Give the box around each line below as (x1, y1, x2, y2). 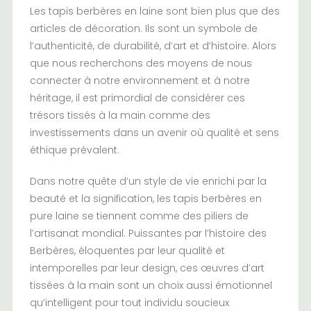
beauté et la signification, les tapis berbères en (29, 192, 262, 206)
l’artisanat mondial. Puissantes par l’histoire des (29, 226, 267, 241)
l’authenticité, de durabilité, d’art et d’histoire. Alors (29, 39, 276, 53)
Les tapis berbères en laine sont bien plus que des (29, 4, 280, 19)
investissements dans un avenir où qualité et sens (29, 126, 279, 140)
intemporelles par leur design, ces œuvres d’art (29, 261, 264, 276)
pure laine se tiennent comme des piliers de (29, 209, 249, 224)
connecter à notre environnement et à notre (29, 74, 250, 88)
